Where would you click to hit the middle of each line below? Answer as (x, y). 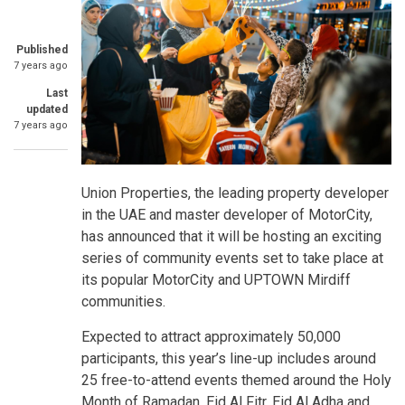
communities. (123, 301)
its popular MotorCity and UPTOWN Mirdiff (216, 279)
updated (47, 109)
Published (42, 50)
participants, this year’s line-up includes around (229, 358)
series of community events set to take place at (232, 258)
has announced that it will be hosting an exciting (231, 236)
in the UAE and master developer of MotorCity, (227, 214)
